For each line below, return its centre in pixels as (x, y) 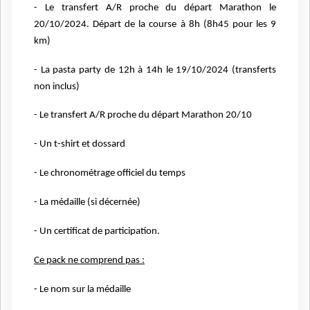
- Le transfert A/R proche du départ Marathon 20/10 (143, 116)
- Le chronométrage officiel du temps (110, 174)
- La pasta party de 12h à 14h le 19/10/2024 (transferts (155, 70)
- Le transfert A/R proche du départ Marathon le (155, 8)
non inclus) (57, 86)
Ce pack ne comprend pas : (89, 261)
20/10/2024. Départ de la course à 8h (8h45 (133, 24)
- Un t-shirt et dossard (80, 145)
